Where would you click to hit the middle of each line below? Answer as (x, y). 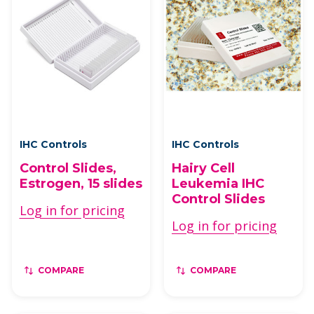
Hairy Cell (203, 168)
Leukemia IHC (218, 183)
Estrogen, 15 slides (81, 183)
